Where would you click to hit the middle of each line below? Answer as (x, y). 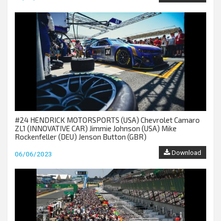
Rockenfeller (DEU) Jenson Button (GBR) (81, 137)
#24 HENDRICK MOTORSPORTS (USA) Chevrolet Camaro (107, 120)
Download (186, 152)
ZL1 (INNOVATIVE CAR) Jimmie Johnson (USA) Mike (96, 128)
